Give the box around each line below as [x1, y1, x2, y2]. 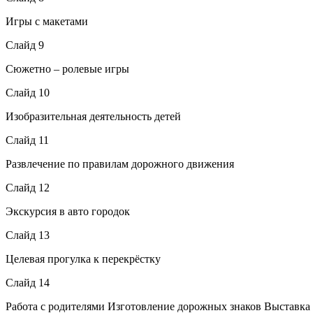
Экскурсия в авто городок [6, 205, 130, 217]
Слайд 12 [6, 181, 50, 194]
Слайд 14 [6, 276, 50, 289]
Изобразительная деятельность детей [6, 110, 181, 122]
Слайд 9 [6, 38, 44, 51]
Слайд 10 [6, 86, 50, 99]
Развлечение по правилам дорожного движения [6, 157, 234, 170]
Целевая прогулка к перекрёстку [6, 252, 161, 265]
